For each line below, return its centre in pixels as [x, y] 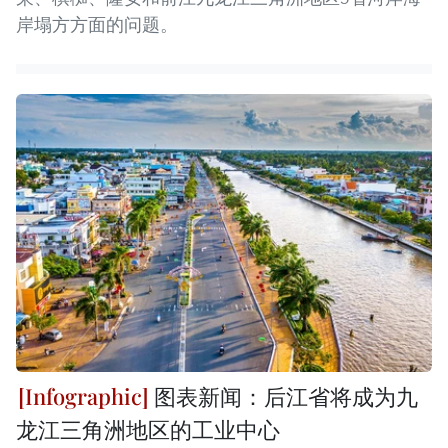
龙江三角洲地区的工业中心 [148, 428]
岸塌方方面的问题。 [97, 25]
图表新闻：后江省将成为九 [283, 395]
